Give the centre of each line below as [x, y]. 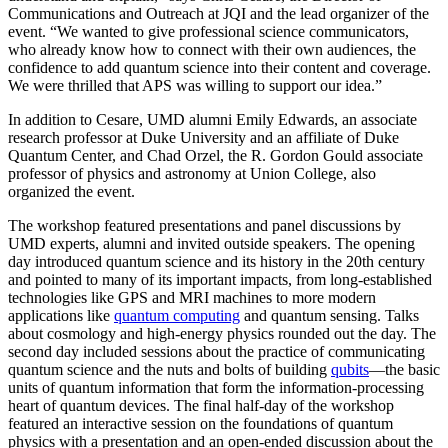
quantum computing [177, 315]
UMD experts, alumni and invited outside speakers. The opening [211, 243]
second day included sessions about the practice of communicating [216, 351]
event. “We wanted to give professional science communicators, [208, 31]
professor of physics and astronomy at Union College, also [192, 173]
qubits [350, 369]
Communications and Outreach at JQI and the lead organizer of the [218, 13]
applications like [61, 315]
